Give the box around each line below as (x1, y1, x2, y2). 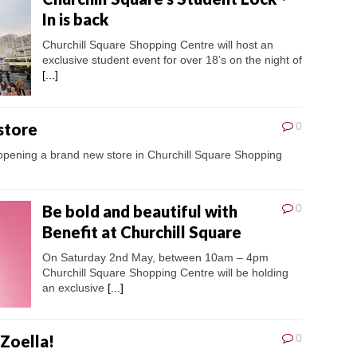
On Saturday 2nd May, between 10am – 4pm (42, 251, 269, 265)
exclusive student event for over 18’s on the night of (42, 53, 302, 67)
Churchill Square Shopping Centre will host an (42, 38, 273, 52)
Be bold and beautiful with (42, 202, 237, 222)
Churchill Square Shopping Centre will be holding (42, 266, 288, 280)
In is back (42, 10, 108, 29)
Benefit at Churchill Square (42, 222, 241, 242)
